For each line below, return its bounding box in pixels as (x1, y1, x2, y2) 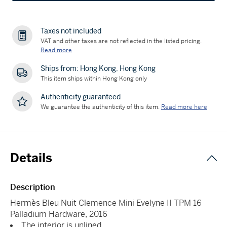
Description (10, 181, 55, 193)
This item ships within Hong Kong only (41, 74, 147, 83)
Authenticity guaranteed (41, 92, 121, 101)
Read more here (161, 102, 207, 111)
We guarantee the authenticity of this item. (41, 102, 160, 111)
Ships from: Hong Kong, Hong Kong (41, 63, 156, 73)
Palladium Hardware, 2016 (10, 208, 107, 219)
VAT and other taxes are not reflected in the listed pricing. (41, 36, 202, 45)
